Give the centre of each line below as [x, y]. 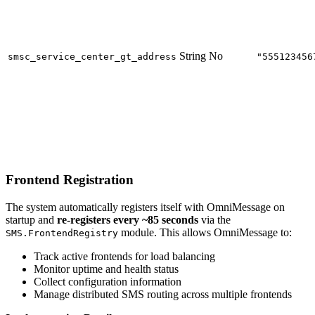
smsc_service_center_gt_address [92, 56]
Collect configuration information [108, 282]
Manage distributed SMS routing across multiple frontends [163, 295]
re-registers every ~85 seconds [128, 220]
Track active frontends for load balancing [124, 257]
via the [214, 220]
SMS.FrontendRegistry [62, 233]
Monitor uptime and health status [106, 269]
